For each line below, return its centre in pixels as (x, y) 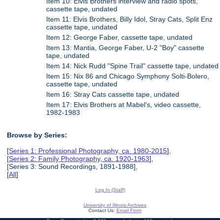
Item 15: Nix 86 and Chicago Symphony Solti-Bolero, (128, 76)
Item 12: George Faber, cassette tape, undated (120, 38)
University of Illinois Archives (115, 205)
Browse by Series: (37, 135)
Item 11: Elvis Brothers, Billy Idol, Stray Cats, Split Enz (130, 19)
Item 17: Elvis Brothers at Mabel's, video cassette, (124, 105)
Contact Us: (102, 210)
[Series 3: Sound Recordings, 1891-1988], (72, 167)
